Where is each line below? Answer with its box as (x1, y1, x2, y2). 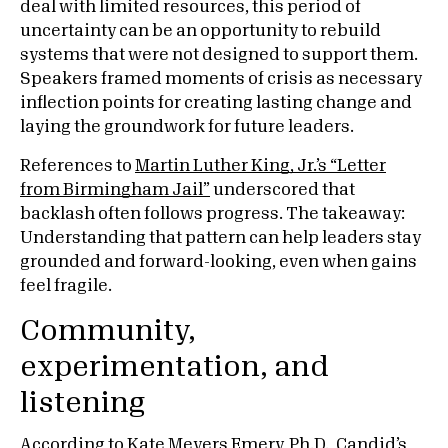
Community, (20, 317, 196, 345)
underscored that (210, 182, 355, 198)
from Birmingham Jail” (20, 182, 210, 198)
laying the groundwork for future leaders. (20, 119, 354, 135)
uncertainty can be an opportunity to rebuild (20, 23, 381, 39)
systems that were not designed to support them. (20, 47, 418, 63)
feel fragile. (20, 278, 112, 294)
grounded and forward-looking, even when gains (20, 254, 417, 270)
